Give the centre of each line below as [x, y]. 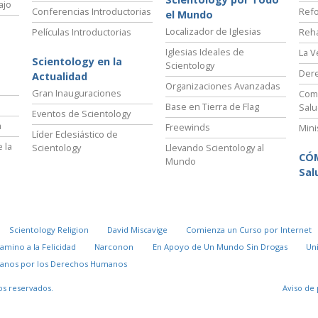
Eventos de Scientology [81, 114]
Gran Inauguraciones [77, 93]
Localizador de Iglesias [213, 32]
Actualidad [60, 77]
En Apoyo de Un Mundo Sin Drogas [220, 247]
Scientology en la [77, 62]
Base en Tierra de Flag [212, 107]
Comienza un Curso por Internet [248, 230]
